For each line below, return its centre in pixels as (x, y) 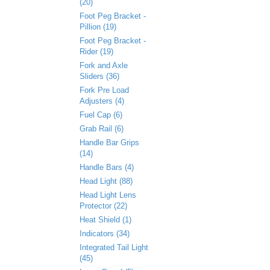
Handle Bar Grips (109, 143)
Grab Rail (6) (102, 129)
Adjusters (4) (102, 101)
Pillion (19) (98, 27)
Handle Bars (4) (107, 167)
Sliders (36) (99, 76)
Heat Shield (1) (105, 220)
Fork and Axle (104, 65)
